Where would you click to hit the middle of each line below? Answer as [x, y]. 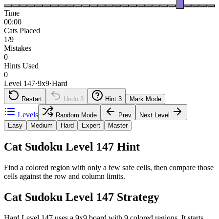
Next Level [154, 115]
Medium [42, 125]
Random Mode [76, 115]
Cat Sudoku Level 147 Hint [72, 146]
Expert [91, 125]
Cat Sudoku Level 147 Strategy [82, 197]
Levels [28, 114]
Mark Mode [145, 99]
